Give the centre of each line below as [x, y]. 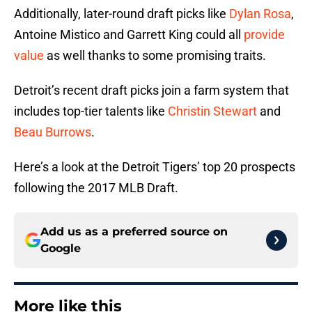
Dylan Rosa [260, 14]
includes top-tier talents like [91, 111]
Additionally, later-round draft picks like [122, 14]
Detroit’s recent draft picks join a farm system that [151, 91]
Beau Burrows [53, 132]
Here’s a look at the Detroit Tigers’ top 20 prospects [155, 167]
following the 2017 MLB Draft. [96, 188]
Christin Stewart [212, 111]
